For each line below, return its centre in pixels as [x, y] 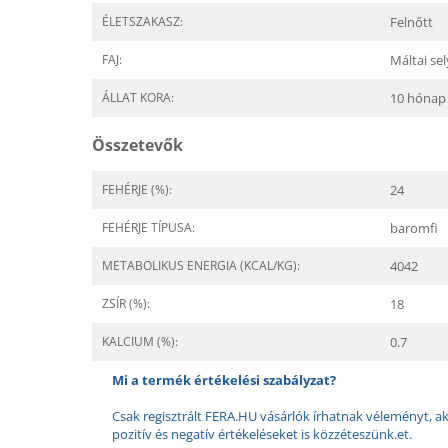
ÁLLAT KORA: [138, 97]
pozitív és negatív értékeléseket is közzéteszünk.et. [262, 434]
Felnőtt [411, 22]
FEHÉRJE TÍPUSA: [148, 227]
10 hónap [418, 98]
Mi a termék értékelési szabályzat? [224, 380]
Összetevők [137, 145]
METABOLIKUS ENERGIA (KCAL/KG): [201, 265]
